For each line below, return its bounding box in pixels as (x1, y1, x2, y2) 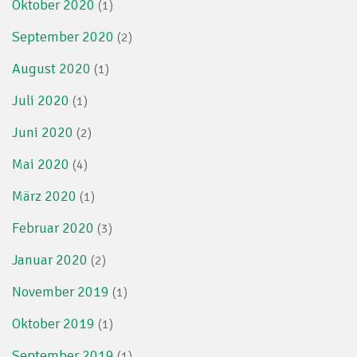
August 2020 (12, 59, 91, 77)
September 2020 (12, 27, 114, 45)
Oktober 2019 (12, 314, 95, 332)
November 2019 (12, 282, 109, 300)
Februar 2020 (12, 218, 94, 237)
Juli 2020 (12, 91, 69, 109)
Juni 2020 (12, 123, 73, 141)
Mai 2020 (12, 155, 69, 173)
